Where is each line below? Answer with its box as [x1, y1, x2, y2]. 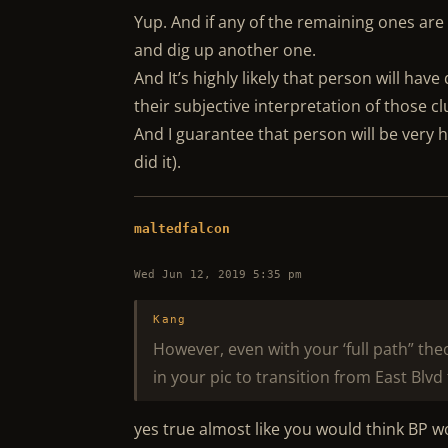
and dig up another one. [134, 39, 317, 61]
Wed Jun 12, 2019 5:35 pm [134, 268, 303, 281]
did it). [134, 151, 182, 173]
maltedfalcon [134, 221, 231, 236]
